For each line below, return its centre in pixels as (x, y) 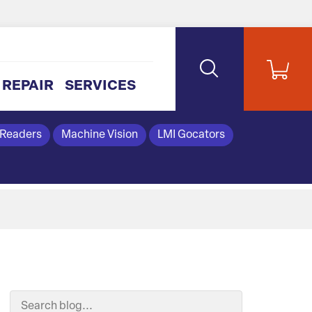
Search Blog (43, 301)
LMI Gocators (191, 135)
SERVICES (100, 86)
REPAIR (28, 86)
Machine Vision (99, 135)
